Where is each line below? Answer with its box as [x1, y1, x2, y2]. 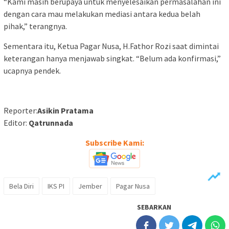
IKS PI [48, 181, 64, 191]
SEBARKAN [137, 202, 171, 212]
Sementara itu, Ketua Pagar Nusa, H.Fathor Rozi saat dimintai [4, 40, 219, 51]
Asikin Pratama [37, 105, 94, 116]
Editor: [4, 117, 29, 128]
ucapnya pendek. [4, 65, 61, 76]
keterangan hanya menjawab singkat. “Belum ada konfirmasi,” [4, 53, 221, 63]
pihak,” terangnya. [4, 20, 67, 31]
